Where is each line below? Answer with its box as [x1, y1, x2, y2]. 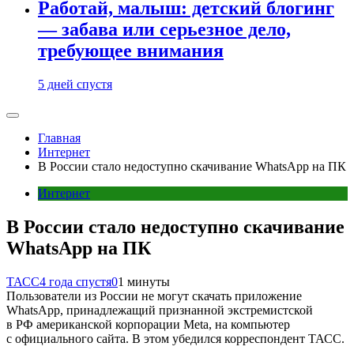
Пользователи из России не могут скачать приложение [6, 289, 302, 303]
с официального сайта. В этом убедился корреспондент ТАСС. [6, 332, 345, 345]
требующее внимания [38, 40, 224, 62]
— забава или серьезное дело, [38, 19, 291, 40]
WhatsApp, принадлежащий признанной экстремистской [6, 303, 313, 317]
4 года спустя [40, 275, 111, 288]
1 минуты [118, 275, 170, 288]
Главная [38, 131, 81, 145]
